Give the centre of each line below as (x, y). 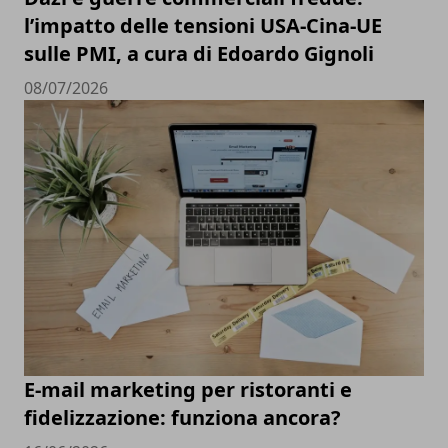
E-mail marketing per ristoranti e (188, 390)
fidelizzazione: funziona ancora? (182, 418)
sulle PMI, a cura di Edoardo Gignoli (199, 53)
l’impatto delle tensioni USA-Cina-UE (203, 25)
